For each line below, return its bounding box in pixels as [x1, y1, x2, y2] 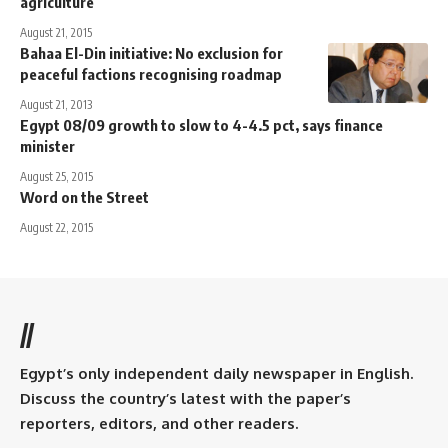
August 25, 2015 [20, 168, 93, 184]
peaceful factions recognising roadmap [20, 64, 282, 83]
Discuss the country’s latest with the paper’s [20, 388, 351, 408]
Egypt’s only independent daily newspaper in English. [20, 363, 413, 383]
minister [20, 136, 75, 155]
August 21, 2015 [20, 24, 92, 40]
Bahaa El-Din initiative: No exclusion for [20, 43, 283, 62]
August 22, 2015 [20, 219, 93, 235]
